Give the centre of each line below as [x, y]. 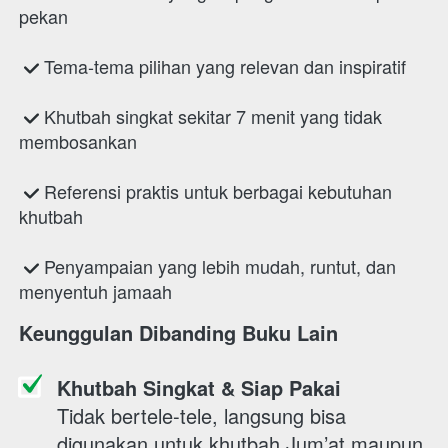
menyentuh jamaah [98, 291]
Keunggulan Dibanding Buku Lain [181, 332]
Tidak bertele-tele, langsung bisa [201, 415]
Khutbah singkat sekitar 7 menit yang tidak [210, 116]
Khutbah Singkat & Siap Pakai [199, 387]
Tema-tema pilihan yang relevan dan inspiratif [222, 66]
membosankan [78, 141]
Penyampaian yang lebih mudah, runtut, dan [217, 266]
